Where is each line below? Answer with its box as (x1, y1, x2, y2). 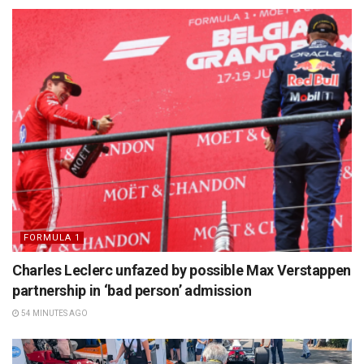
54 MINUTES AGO (19, 308, 88, 318)
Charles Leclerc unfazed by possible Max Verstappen (12, 261, 352, 279)
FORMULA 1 (24, 232, 80, 243)
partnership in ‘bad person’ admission (12, 281, 252, 299)
